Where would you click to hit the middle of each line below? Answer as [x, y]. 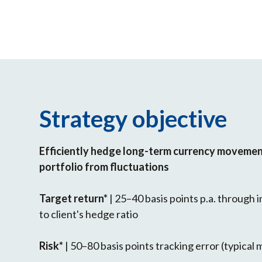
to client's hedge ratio [89, 214]
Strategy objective [133, 118]
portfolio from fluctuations [104, 166]
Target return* [74, 198]
